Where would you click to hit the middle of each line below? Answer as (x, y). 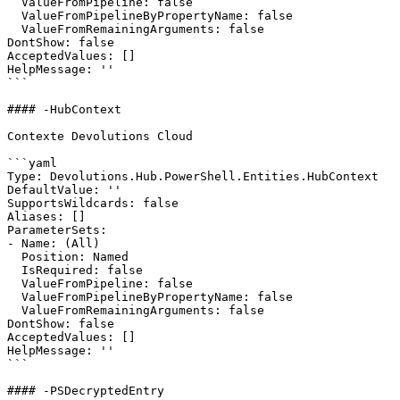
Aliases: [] (46, 217)
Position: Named (14, 257)
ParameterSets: (57, 230)
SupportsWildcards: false (93, 203)
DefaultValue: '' (64, 190)
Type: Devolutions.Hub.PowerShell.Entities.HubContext (193, 176)
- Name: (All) (54, 243)
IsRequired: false (14, 270)
